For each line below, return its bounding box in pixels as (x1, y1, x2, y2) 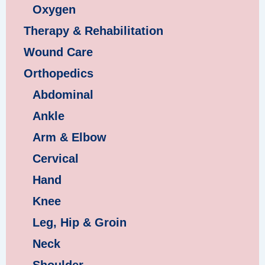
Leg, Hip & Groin (33, 216, 127, 230)
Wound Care (24, 46, 93, 59)
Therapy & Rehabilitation (24, 24, 163, 38)
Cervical (33, 152, 79, 166)
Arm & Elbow (33, 131, 106, 144)
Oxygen (33, 3, 76, 17)
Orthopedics (24, 67, 93, 80)
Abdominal (33, 88, 93, 102)
